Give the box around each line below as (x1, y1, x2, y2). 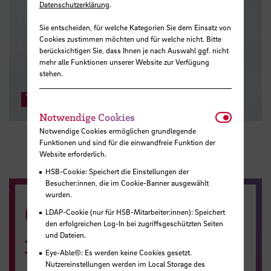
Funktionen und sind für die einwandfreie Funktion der (39, 137, 215, 148)
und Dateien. (45, 230, 86, 240)
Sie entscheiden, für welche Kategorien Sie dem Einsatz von (39, 22, 231, 32)
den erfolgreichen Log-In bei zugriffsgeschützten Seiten (45, 218, 223, 229)
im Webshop (24, 226, 168, 260)
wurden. (45, 189, 72, 200)
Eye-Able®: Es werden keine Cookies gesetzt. (45, 247, 192, 258)
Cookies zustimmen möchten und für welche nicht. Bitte (39, 33, 221, 44)
